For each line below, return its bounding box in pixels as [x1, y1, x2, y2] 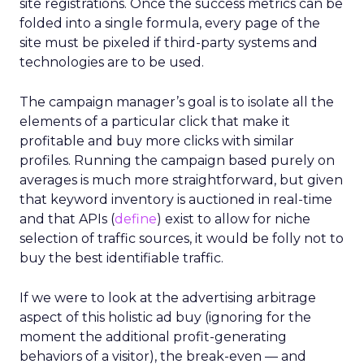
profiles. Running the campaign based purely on [19, 153, 335, 168]
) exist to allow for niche [157, 211, 310, 227]
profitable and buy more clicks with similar [19, 133, 294, 149]
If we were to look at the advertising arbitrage [19, 290, 316, 305]
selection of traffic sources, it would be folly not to [19, 231, 344, 246]
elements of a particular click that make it [19, 114, 290, 129]
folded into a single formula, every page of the [19, 15, 320, 31]
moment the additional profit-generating [19, 329, 287, 344]
